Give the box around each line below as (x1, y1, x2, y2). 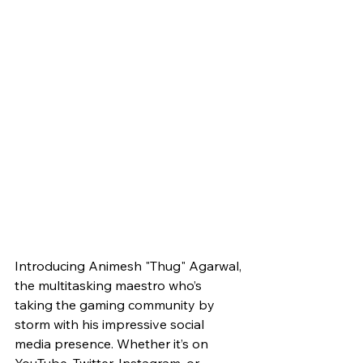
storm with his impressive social (15, 316, 207, 333)
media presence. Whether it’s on (15, 335, 211, 352)
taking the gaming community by (15, 297, 218, 314)
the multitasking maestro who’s (15, 277, 205, 294)
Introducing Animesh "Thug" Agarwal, (15, 258, 245, 275)
